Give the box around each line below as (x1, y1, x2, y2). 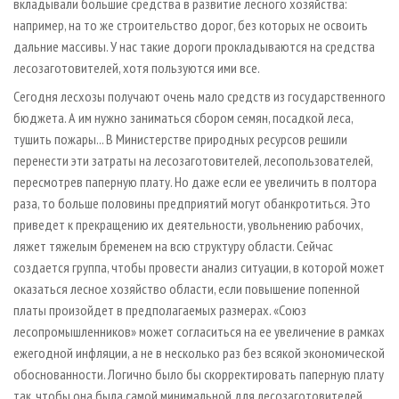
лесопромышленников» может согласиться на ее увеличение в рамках (13, 322, 385, 341)
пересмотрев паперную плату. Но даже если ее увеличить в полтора (13, 173, 377, 191)
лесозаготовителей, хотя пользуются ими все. (13, 59, 260, 77)
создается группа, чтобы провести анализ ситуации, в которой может (13, 258, 385, 277)
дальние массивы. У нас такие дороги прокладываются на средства (13, 37, 375, 56)
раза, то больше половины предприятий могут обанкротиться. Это (13, 194, 370, 213)
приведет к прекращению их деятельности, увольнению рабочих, (13, 216, 362, 234)
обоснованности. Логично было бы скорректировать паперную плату (13, 365, 384, 384)
